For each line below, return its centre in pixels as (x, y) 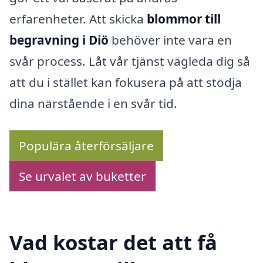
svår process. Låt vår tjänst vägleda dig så (130, 61)
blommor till (184, 18)
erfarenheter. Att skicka (78, 18)
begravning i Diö (59, 40)
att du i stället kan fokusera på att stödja (126, 82)
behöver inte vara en (170, 40)
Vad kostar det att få (113, 242)
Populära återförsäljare (86, 145)
